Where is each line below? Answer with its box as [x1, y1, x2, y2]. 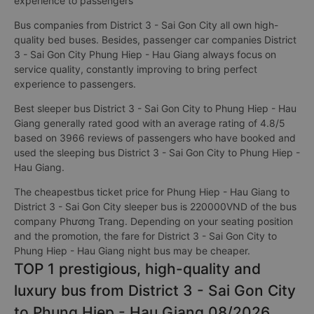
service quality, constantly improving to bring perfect [14, 63, 257, 75]
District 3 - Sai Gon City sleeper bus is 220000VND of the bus [14, 200, 296, 212]
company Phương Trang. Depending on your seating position [14, 215, 293, 227]
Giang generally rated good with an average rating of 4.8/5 [14, 117, 285, 129]
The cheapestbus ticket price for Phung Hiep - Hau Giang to [14, 186, 289, 198]
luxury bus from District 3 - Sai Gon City [14, 282, 296, 299]
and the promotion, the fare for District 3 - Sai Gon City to [14, 230, 277, 242]
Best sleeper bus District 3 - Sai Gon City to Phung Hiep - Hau [14, 102, 296, 114]
